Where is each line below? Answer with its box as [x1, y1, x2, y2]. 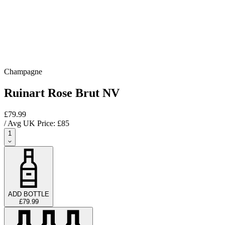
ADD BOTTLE [8, 190, 49, 198]
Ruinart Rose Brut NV [4, 86, 120, 99]
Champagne [4, 67, 42, 76]
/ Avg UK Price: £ [4, 119, 61, 128]
